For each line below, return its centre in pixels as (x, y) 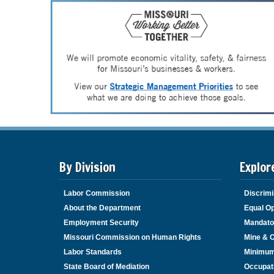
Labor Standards (93, 252)
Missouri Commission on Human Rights (132, 238)
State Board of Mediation (106, 267)
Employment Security (101, 223)
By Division (87, 168)
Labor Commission (97, 194)
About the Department (102, 208)
